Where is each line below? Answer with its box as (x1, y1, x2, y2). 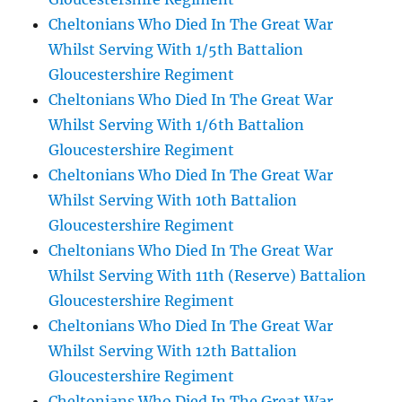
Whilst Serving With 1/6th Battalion (48, 116, 305, 134)
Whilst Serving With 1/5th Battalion (48, 40, 304, 58)
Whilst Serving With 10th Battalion (48, 191, 298, 209)
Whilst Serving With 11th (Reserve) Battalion (48, 267, 367, 284)
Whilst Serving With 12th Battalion (48, 342, 298, 360)
